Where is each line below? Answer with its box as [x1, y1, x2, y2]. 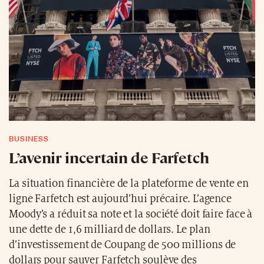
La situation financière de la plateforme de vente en [9, 177, 249, 189]
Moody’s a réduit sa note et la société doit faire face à [9, 208, 253, 220]
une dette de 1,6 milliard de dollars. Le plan [9, 223, 210, 235]
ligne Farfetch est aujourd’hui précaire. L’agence [9, 193, 232, 204]
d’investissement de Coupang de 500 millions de [9, 239, 236, 250]
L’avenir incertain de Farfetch [9, 147, 209, 167]
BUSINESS [9, 133, 49, 144]
